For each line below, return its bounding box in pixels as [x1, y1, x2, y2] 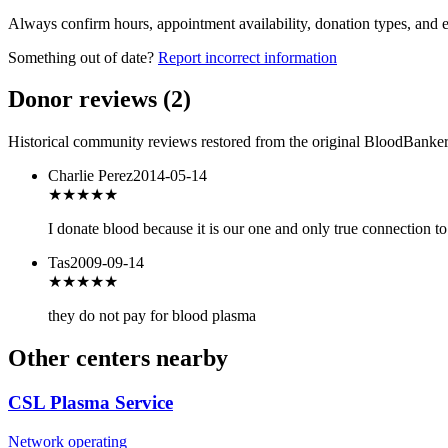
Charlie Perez [48, 167, 133, 185]
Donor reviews [8, 86, 163, 113]
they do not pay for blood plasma [48, 307, 256, 325]
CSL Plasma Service [8, 392, 173, 414]
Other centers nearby [8, 345, 228, 372]
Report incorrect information [158, 48, 337, 66]
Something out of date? [8, 48, 154, 66]
